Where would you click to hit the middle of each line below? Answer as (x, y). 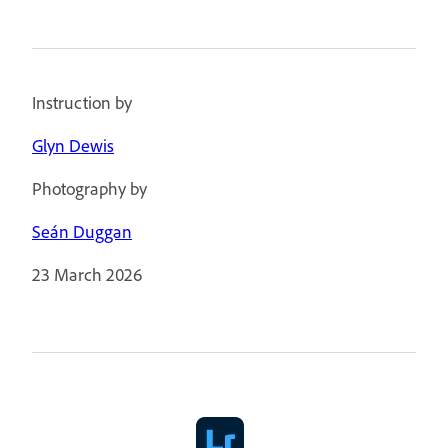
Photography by (89, 188)
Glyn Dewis (73, 145)
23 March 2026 (87, 274)
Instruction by (82, 102)
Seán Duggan (82, 231)
